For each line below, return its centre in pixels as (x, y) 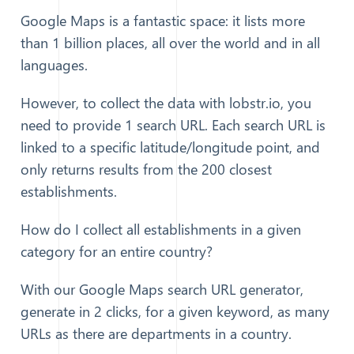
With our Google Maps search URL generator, (162, 289)
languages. (54, 64)
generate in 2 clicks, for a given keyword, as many (175, 311)
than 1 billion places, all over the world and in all (170, 42)
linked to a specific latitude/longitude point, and (170, 147)
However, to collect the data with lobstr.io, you (166, 102)
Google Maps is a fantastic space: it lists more (163, 20)
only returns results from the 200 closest (146, 169)
